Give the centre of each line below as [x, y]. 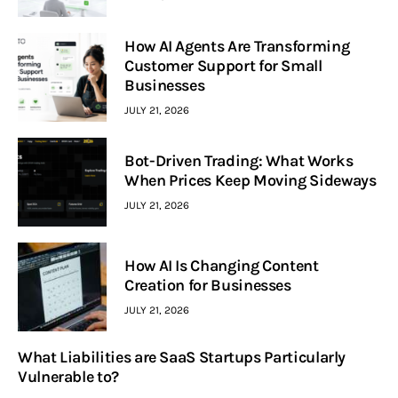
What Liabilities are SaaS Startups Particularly [182, 358]
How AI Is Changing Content [222, 266]
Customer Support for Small [223, 66]
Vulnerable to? [68, 377]
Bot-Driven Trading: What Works [239, 161]
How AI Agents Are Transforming [237, 47]
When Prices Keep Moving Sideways [251, 181]
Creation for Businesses [208, 286]
